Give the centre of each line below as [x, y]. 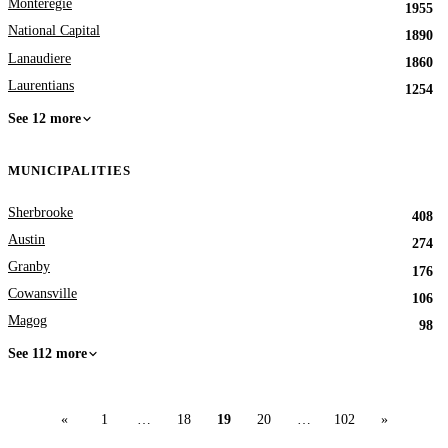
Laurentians [41, 85]
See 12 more [44, 118]
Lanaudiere [39, 58]
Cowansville [42, 294]
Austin [26, 239]
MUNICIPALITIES [70, 171]
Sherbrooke [40, 212]
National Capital [54, 31]
